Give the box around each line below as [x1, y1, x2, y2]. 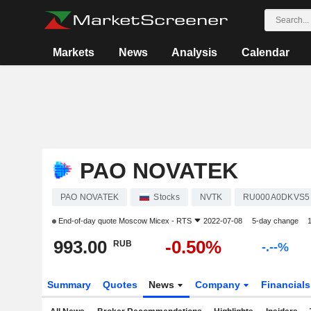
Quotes [102, 279, 137, 290]
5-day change [251, 217, 299, 225]
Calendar [241, 47, 289, 58]
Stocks [153, 192, 180, 202]
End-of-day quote [56, 217, 119, 225]
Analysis [171, 47, 218, 58]
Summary [47, 279, 91, 290]
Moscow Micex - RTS [118, 217, 192, 225]
